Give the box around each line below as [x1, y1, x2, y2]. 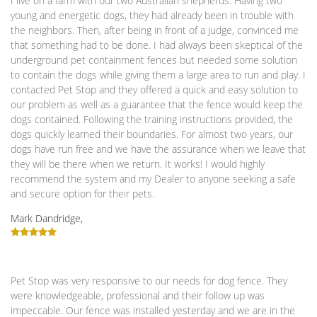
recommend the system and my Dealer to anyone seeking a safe [11, 172, 296, 185]
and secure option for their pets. [11, 187, 154, 200]
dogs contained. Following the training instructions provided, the [11, 113, 293, 126]
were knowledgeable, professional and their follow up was [11, 289, 265, 302]
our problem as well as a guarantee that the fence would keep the [11, 98, 303, 111]
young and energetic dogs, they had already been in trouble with [11, 8, 294, 22]
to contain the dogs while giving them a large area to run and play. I [11, 68, 306, 81]
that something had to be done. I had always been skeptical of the [11, 38, 303, 52]
